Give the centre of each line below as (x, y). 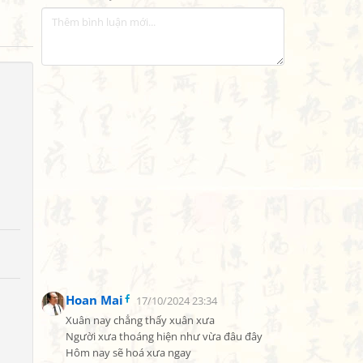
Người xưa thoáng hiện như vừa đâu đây (164, 337)
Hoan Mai (94, 300)
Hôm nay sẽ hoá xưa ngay (128, 353)
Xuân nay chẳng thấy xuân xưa (140, 320)
